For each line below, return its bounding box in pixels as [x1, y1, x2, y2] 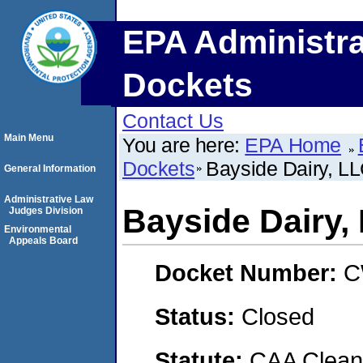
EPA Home [245, 134, 342, 156]
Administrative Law [4, 194, 93, 205]
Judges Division [9, 205, 83, 216]
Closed [241, 302, 314, 330]
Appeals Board [9, 235, 78, 246]
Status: [155, 302, 241, 330]
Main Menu [4, 132, 53, 143]
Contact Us [122, 109, 224, 132]
